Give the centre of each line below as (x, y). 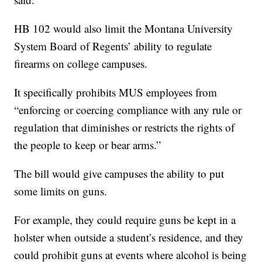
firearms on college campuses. (81, 64)
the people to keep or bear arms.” (88, 145)
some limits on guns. (61, 191)
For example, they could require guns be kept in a (125, 220)
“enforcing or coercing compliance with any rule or (128, 110)
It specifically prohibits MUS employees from (116, 92)
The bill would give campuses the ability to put (119, 174)
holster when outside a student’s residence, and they (129, 237)
